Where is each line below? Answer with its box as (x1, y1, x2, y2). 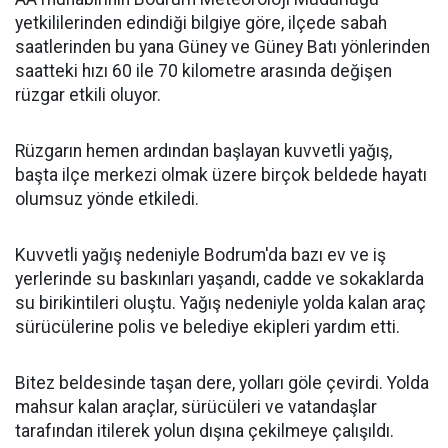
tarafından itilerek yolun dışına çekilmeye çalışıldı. (15, 421, 394, 441)
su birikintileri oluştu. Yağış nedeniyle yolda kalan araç (15, 293, 426, 313)
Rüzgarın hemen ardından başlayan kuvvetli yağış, (15, 141, 392, 161)
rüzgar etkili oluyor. (15, 85, 161, 105)
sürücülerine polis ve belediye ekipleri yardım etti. (15, 317, 400, 337)
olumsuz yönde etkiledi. (15, 189, 199, 209)
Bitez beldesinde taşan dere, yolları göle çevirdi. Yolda (15, 373, 429, 393)
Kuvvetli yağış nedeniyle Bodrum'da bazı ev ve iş (15, 245, 386, 265)
